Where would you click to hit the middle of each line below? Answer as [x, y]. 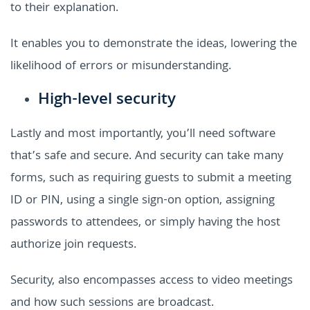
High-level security [107, 100]
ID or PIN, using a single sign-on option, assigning [143, 201]
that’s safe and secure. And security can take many [147, 156]
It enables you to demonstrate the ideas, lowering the [154, 44]
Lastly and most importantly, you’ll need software [143, 134]
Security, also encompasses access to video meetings [152, 281]
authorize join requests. [73, 245]
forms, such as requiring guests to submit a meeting [151, 179]
